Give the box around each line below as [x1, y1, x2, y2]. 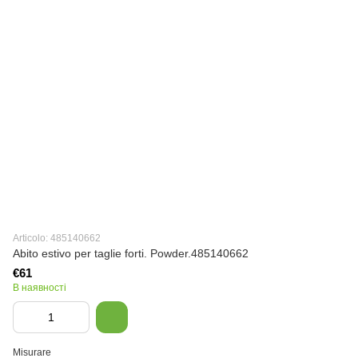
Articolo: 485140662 [13, 233, 101, 244]
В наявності [13, 282, 66, 293]
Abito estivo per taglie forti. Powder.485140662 [13, 247, 249, 260]
